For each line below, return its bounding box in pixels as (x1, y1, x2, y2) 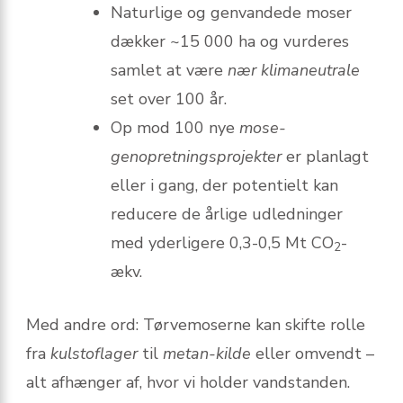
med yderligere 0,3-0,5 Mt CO (111, 232, 334, 255)
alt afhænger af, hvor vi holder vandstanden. (26, 372, 350, 394)
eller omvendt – (251, 343, 374, 365)
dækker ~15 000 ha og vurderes (111, 31, 349, 53)
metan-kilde (163, 343, 251, 365)
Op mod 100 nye (111, 117, 239, 139)
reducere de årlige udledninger (111, 203, 343, 226)
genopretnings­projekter (111, 146, 282, 168)
